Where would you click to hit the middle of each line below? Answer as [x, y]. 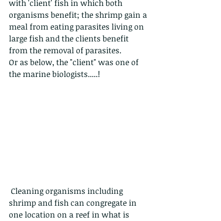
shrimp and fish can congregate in [74, 203]
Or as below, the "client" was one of [75, 62]
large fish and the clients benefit [70, 39]
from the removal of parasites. [65, 51]
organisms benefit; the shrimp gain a [79, 15]
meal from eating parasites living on [77, 27]
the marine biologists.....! [55, 74]
